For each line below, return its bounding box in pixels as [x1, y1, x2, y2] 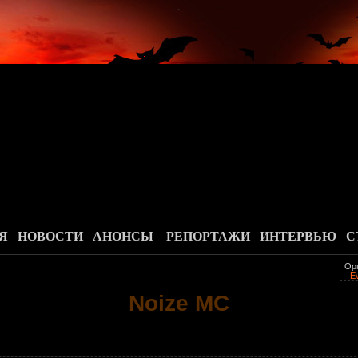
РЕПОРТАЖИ [166, 229, 251, 243]
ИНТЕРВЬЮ [260, 229, 337, 243]
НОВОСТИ [18, 229, 84, 243]
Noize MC [129, 291, 229, 316]
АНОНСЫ [93, 229, 154, 243]
